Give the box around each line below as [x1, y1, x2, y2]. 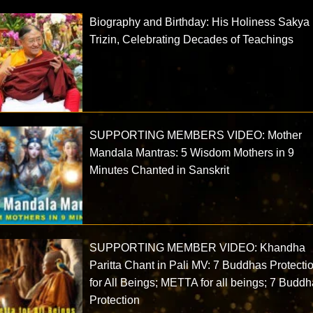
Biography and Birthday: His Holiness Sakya [89, 15, 310, 28]
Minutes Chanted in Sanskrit [89, 163, 230, 176]
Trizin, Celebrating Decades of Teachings [89, 33, 294, 45]
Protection [89, 294, 140, 307]
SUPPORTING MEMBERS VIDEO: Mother [89, 129, 303, 141]
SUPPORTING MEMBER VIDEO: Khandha [89, 242, 306, 254]
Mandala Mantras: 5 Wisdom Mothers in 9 [89, 146, 295, 159]
